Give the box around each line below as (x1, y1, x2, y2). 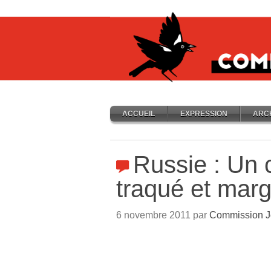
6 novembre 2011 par (116, 210, 209, 220)
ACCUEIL (122, 109, 155, 118)
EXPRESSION (180, 109, 227, 118)
